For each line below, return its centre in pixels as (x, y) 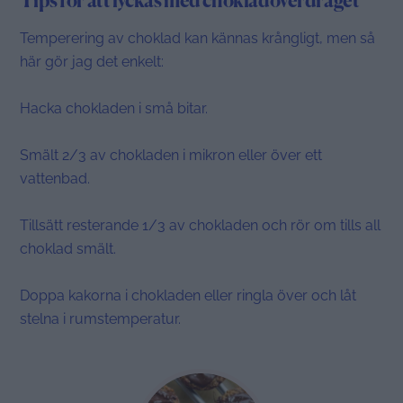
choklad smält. (68, 249)
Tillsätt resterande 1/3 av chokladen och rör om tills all (201, 226)
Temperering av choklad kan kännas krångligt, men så (198, 39)
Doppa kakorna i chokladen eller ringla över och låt (188, 296)
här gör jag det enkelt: (92, 62)
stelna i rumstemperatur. (101, 319)
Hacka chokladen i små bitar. (114, 109)
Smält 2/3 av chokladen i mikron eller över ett (171, 156)
